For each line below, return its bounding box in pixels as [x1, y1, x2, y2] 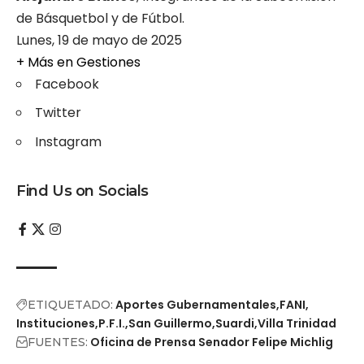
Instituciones [16, 315, 95, 332]
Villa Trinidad [258, 315, 336, 332]
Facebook [35, 74, 99, 93]
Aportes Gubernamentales [115, 297, 276, 314]
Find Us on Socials [16, 182, 149, 201]
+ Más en [16, 52, 76, 71]
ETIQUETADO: [28, 297, 113, 313]
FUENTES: [28, 335, 88, 350]
